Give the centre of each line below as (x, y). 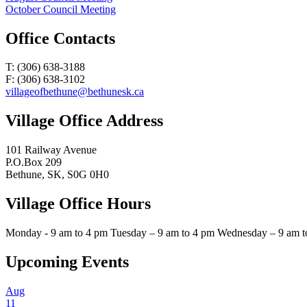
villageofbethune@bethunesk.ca (75, 92)
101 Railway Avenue (51, 150)
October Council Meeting (61, 9)
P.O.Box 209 (34, 162)
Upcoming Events (67, 261)
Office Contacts (60, 38)
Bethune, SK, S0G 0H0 (57, 175)
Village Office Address (84, 121)
